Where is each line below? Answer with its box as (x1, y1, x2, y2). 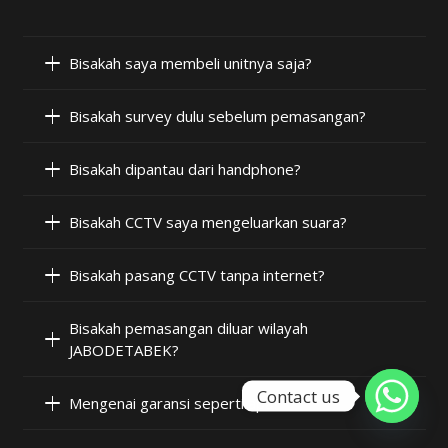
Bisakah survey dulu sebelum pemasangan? (69, 106, 366, 127)
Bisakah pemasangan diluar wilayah (69, 318, 308, 339)
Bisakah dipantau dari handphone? (69, 159, 301, 180)
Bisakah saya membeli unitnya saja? (69, 53, 312, 74)
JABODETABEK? (69, 340, 179, 361)
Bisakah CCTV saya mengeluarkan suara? (69, 212, 347, 233)
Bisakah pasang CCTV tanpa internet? (69, 265, 325, 286)
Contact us (257, 384, 340, 408)
